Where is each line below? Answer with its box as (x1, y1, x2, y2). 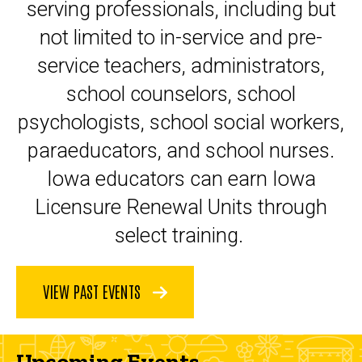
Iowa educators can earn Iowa (46, 166, 316, 191)
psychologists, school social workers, (18, 109, 344, 134)
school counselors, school (66, 81, 296, 106)
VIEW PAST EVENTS (43, 280, 145, 301)
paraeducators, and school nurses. (27, 137, 335, 162)
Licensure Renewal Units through (35, 194, 327, 219)
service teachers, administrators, (37, 53, 325, 78)
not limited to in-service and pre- (40, 24, 322, 49)
